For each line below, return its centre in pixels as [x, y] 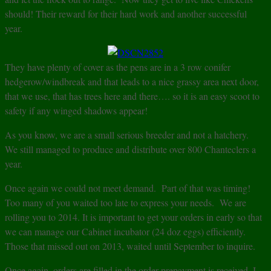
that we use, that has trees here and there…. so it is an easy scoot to [132, 96]
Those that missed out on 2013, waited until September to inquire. [130, 246]
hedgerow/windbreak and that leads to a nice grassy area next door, [132, 82]
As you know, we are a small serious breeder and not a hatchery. [128, 135]
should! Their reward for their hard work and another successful [126, 14]
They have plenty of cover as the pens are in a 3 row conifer [118, 67]
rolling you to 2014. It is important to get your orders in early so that [133, 217]
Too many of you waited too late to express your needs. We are [126, 203]
